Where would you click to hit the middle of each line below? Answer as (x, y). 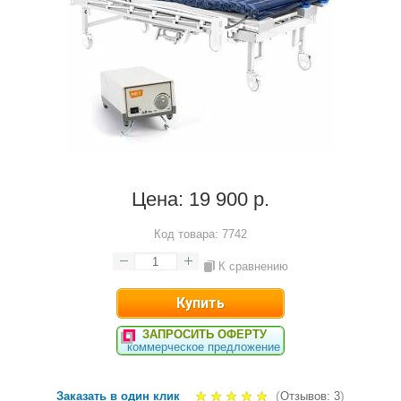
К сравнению (253, 266)
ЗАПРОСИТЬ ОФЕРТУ (205, 334)
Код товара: (186, 234)
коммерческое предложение (203, 347)
